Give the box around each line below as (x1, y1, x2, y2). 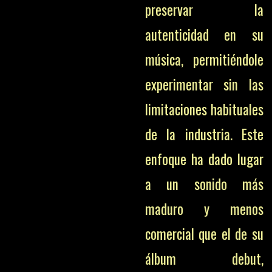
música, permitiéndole (144, 49, 263, 70)
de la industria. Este (144, 124, 263, 144)
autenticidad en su (144, 24, 263, 45)
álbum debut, (144, 248, 263, 269)
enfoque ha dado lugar (144, 149, 263, 169)
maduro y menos (144, 199, 263, 219)
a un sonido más (144, 174, 263, 194)
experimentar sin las (144, 74, 263, 95)
